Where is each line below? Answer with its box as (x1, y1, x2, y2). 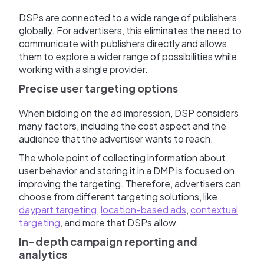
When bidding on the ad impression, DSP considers (19, 107, 239, 120)
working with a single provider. (19, 63, 148, 76)
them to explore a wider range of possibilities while (19, 50, 237, 63)
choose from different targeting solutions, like (19, 190, 217, 203)
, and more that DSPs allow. (60, 216, 179, 229)
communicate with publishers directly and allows (19, 37, 227, 50)
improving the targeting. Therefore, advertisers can (19, 177, 241, 190)
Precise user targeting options (19, 81, 178, 95)
